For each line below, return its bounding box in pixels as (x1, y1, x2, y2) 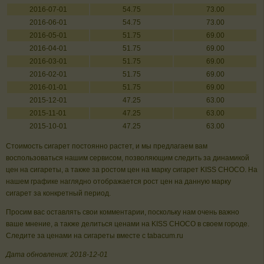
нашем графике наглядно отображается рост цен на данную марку (6, 177, 231, 186)
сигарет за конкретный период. (6, 189, 111, 198)
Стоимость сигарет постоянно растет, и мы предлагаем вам (6, 142, 207, 151)
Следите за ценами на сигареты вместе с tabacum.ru (6, 232, 183, 240)
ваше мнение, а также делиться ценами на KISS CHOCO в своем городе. (6, 220, 249, 229)
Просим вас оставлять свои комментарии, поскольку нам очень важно (6, 208, 239, 217)
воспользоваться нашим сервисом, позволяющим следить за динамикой (6, 154, 249, 163)
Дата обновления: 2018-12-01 (6, 250, 108, 259)
